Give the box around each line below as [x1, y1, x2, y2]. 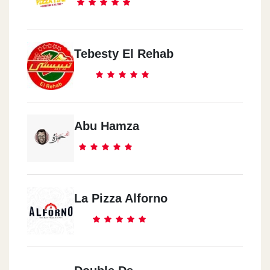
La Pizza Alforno [74, 191, 168, 205]
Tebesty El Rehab [74, 46, 174, 60]
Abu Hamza [74, 119, 139, 133]
